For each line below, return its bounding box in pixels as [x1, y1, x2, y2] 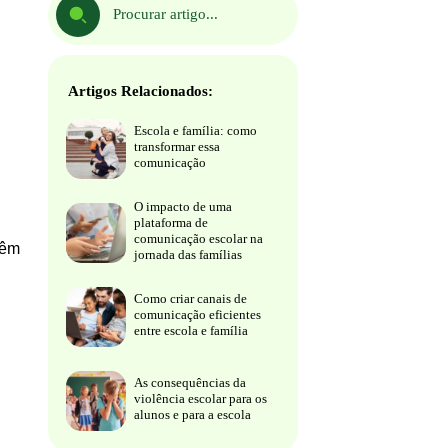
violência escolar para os [134, 390, 267, 406]
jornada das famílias [134, 246, 242, 262]
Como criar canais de [134, 290, 247, 306]
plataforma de [134, 214, 208, 230]
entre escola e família [134, 322, 248, 338]
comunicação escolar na [134, 230, 263, 246]
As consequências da [134, 374, 246, 390]
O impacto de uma [134, 198, 232, 214]
